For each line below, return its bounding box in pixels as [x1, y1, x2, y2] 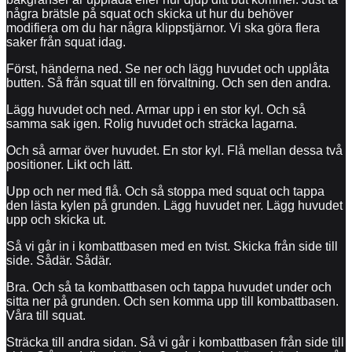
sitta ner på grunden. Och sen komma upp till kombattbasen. [6, 294, 339, 308]
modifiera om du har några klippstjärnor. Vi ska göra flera [6, 20, 320, 35]
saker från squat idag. [6, 35, 126, 49]
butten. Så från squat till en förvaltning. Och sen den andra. [6, 75, 331, 90]
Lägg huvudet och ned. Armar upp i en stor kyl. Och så [6, 102, 306, 116]
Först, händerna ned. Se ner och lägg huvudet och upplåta [6, 61, 329, 75]
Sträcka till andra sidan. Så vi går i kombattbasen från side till [6, 335, 344, 349]
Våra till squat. [6, 308, 86, 322]
